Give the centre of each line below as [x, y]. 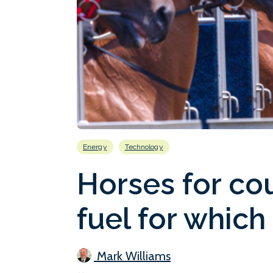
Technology [144, 147]
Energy [95, 147]
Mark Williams [132, 256]
